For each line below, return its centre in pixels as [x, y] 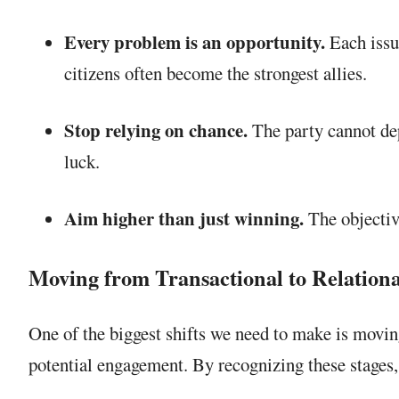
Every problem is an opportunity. [195, 41]
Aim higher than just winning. [184, 218]
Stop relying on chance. [156, 130]
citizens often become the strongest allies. [216, 73]
